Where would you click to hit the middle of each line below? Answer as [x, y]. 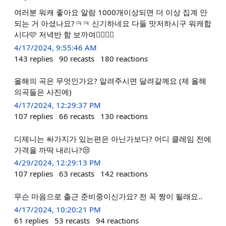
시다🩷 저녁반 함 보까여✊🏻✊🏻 [64, 34]
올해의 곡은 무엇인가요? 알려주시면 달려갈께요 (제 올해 [110, 81]
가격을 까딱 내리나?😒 [52, 150]
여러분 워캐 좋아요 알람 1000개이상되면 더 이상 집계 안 [111, 12]
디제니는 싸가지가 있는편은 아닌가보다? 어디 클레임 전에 [113, 138]
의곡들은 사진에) [43, 92]
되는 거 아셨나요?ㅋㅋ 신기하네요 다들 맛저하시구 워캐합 [113, 23]
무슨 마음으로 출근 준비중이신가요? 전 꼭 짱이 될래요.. [108, 196]
